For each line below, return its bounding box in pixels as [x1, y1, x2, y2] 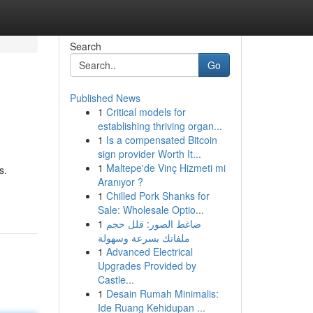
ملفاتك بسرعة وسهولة [97, 231, 190, 245]
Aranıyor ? [97, 175, 143, 189]
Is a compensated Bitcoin [105, 133, 217, 147]
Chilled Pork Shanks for [105, 189, 210, 203]
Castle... [97, 272, 134, 286]
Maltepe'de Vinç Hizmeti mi [105, 161, 226, 175]
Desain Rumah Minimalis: [105, 286, 219, 300]
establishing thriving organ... [97, 119, 222, 133]
